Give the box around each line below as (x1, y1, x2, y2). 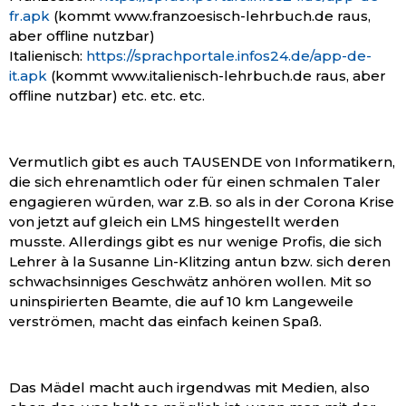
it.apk (9, 66, 47, 84)
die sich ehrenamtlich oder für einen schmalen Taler (9, 172, 381, 190)
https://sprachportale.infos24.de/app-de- (86, 46, 372, 64)
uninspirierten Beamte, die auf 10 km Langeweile (9, 292, 353, 310)
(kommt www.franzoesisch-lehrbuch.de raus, (50, 6, 371, 24)
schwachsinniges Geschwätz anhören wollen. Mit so (9, 272, 372, 290)
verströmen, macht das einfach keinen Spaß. (9, 312, 322, 330)
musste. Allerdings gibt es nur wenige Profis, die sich (9, 232, 382, 250)
